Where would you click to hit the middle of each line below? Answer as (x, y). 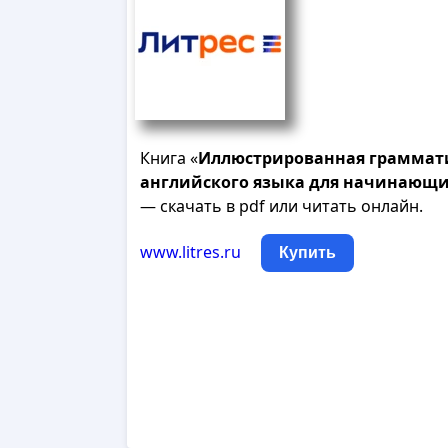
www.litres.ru (190, 252)
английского (194, 182)
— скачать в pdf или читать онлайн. (281, 206)
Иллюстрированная (281, 158)
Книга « (169, 158)
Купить (307, 252)
